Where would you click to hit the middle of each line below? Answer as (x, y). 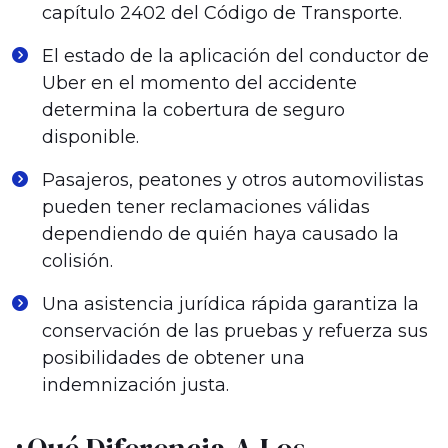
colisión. (77, 261)
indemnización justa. (135, 385)
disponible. (90, 137)
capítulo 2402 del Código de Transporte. (222, 13)
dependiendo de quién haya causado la (220, 234)
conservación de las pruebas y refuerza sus (235, 331)
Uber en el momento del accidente (199, 83)
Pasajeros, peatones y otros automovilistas (233, 180)
